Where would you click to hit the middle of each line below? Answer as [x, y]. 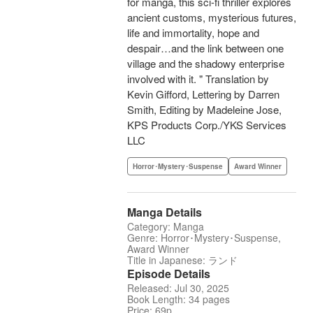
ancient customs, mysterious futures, [212, 17]
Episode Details [169, 274]
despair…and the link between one [205, 48]
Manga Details [165, 212]
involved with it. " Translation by [198, 79]
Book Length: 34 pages [179, 299]
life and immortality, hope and [193, 33]
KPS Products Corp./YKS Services [207, 125]
